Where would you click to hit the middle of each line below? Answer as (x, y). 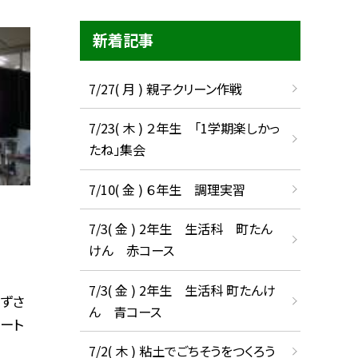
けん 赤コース (131, 251)
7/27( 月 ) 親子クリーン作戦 (165, 88)
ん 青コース (125, 311)
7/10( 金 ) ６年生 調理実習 (167, 189)
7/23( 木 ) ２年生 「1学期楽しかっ (184, 128)
